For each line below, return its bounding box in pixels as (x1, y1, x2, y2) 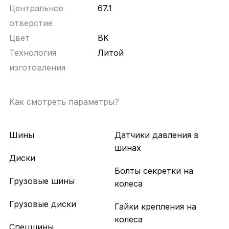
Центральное (9, 3, 63, 14)
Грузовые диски (9, 199, 76, 210)
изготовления (9, 62, 65, 73)
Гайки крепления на (114, 201, 196, 212)
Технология (9, 48, 56, 58)
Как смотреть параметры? (9, 97, 119, 107)
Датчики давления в (114, 130, 199, 141)
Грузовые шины (9, 176, 75, 187)
